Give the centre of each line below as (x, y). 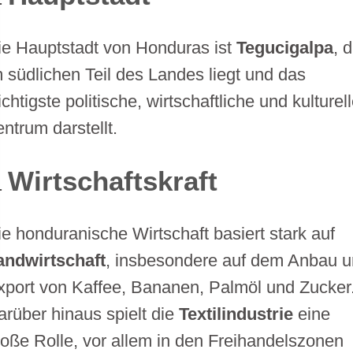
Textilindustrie (236, 314)
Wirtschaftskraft (112, 181)
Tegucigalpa (285, 47)
